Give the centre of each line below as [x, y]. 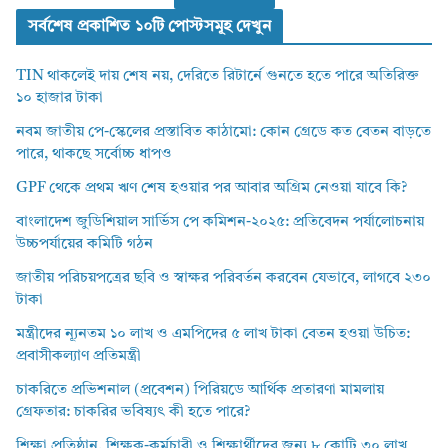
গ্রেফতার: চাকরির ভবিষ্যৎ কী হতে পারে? [133, 412]
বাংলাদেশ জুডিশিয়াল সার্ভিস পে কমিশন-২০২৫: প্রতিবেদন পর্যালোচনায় [220, 222]
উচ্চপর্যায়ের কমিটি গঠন [84, 244]
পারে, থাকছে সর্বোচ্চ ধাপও [94, 154]
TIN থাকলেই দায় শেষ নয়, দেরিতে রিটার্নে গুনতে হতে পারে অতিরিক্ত [217, 76]
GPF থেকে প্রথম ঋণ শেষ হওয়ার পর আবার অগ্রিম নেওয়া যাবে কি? [211, 188]
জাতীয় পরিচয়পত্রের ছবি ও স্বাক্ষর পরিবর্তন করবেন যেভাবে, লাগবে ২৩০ [223, 278]
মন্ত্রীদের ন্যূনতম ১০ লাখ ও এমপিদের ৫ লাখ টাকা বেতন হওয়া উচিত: [213, 334]
